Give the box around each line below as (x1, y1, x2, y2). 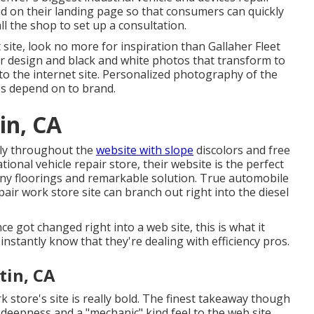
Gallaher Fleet (208, 39, 280, 54)
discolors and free (193, 142, 290, 158)
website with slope (96, 142, 193, 158)
